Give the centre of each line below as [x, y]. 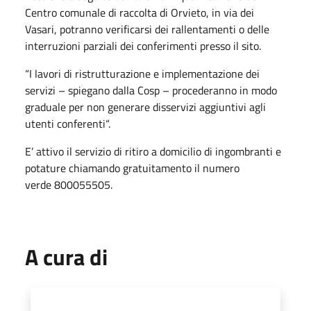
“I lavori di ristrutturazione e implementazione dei [142, 73]
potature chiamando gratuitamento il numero [132, 168]
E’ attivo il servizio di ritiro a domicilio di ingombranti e [153, 151]
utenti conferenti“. [68, 123]
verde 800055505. [69, 184]
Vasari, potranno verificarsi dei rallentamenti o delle [147, 29]
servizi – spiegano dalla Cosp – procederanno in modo [151, 90]
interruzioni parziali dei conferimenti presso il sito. [143, 45]
